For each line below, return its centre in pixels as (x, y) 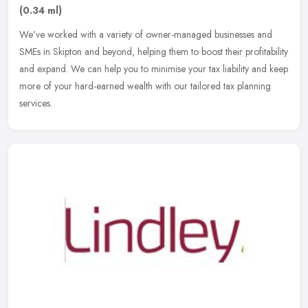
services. (36, 103)
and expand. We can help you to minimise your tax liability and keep (154, 69)
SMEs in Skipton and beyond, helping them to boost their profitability (154, 52)
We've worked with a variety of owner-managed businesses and (146, 35)
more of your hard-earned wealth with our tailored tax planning (145, 86)
